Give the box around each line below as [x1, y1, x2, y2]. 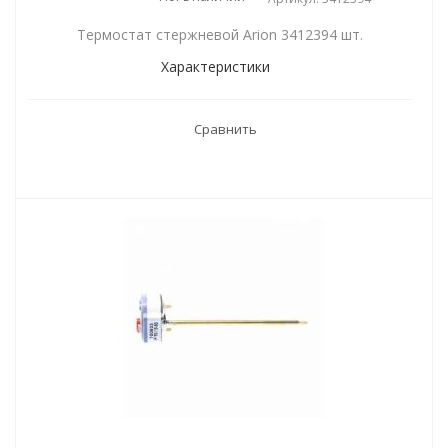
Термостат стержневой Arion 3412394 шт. [77, 25, 363, 44]
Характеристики [160, 57, 270, 76]
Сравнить [193, 120, 257, 138]
